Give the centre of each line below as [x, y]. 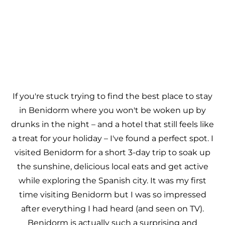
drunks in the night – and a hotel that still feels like [113, 124]
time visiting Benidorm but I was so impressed [113, 195]
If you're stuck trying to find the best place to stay [113, 96]
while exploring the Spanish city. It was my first [113, 181]
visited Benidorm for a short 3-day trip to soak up [113, 152]
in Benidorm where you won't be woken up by [113, 110]
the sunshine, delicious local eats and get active [113, 166]
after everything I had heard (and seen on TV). [113, 209]
